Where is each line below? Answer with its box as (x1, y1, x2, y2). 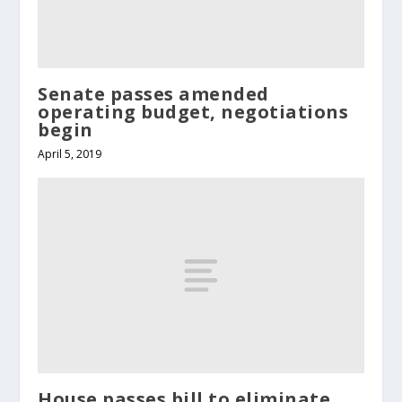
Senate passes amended (38, 81, 269, 106)
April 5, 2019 (38, 145, 102, 162)
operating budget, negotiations (38, 99, 349, 124)
